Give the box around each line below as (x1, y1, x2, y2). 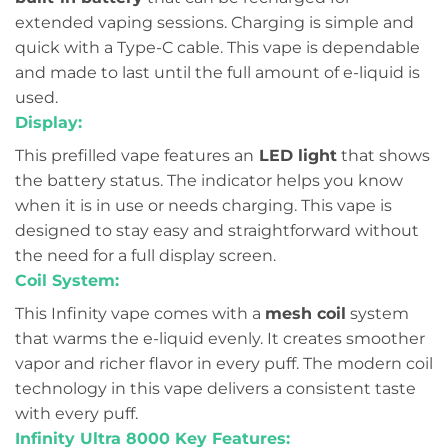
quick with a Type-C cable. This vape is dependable (15, 38, 420, 58)
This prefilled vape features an (15, 146, 254, 166)
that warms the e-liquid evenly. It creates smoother (15, 329, 425, 349)
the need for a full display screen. (15, 246, 276, 266)
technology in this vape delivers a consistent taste (15, 379, 416, 399)
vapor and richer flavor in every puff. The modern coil (15, 354, 433, 374)
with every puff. (15, 404, 138, 424)
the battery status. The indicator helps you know (15, 171, 403, 191)
